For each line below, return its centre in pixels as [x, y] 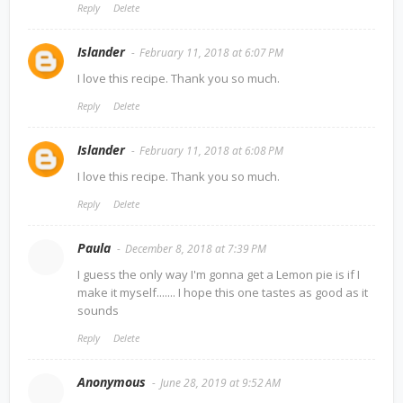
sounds [98, 310]
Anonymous [112, 381]
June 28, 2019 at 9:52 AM [220, 382]
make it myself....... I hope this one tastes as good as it [223, 292]
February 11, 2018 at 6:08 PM [211, 150]
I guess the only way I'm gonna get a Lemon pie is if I [219, 274]
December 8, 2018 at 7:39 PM [196, 248]
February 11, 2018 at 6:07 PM [211, 52]
